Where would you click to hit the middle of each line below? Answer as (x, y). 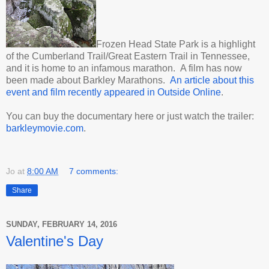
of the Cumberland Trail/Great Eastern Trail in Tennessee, (128, 56)
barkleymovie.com (45, 128)
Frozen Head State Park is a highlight (176, 44)
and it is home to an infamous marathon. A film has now (124, 68)
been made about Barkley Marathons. (88, 80)
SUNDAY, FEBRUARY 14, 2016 (62, 225)
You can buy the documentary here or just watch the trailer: (130, 116)
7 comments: (94, 171)
